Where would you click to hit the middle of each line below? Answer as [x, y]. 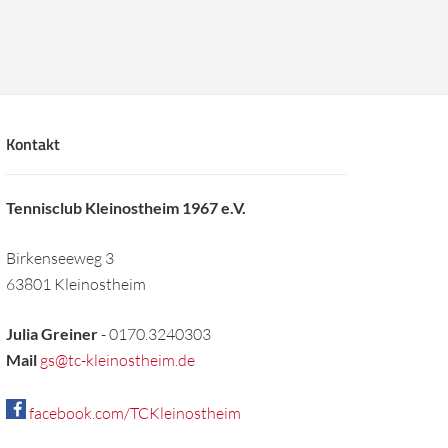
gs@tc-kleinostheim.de [117, 360]
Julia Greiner [53, 333]
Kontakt [33, 144]
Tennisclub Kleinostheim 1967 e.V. [126, 207]
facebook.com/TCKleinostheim [133, 413]
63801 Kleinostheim [76, 284]
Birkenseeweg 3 [60, 258]
